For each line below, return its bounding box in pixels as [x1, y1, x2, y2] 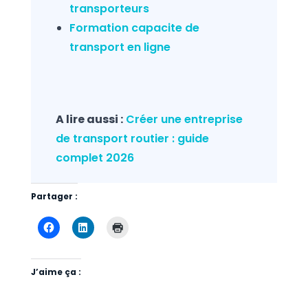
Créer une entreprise [125, 111, 243, 128]
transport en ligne [69, 39, 170, 56]
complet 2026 [55, 150, 134, 166]
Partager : [30, 190, 78, 203]
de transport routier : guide [55, 131, 209, 147]
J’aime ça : [30, 266, 81, 278]
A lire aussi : [55, 111, 123, 128]
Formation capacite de [69, 20, 199, 36]
